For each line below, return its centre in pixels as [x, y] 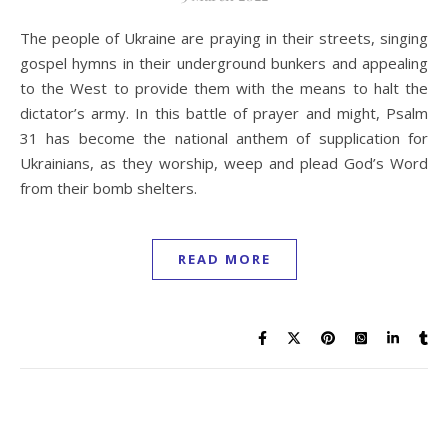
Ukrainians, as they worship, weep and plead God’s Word [224, 162]
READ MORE [224, 258]
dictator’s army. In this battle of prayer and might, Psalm [224, 112]
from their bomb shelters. [108, 187]
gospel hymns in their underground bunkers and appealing [224, 62]
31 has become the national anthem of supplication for [224, 137]
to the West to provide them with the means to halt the [224, 87]
